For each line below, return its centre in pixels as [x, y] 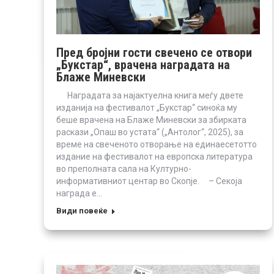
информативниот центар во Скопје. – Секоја [149, 181]
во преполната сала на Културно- [124, 168]
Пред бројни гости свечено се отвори [154, 52]
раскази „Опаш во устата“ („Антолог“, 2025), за [150, 132]
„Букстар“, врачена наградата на [143, 65]
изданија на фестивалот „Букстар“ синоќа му [147, 107]
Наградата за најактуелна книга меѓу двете [150, 95]
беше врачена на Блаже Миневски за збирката [151, 120]
